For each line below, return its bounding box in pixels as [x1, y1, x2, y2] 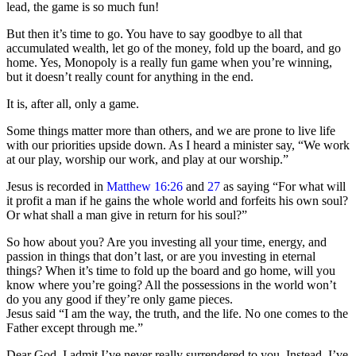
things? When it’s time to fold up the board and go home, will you [6, 264, 335, 278]
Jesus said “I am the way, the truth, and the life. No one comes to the [6, 307, 348, 321]
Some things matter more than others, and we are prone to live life [6, 124, 335, 138]
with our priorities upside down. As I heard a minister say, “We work [6, 138, 350, 153]
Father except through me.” [6, 321, 143, 335]
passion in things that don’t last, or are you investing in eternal [6, 250, 315, 264]
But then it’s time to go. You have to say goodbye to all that [6, 27, 302, 41]
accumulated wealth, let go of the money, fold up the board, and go [6, 41, 341, 56]
